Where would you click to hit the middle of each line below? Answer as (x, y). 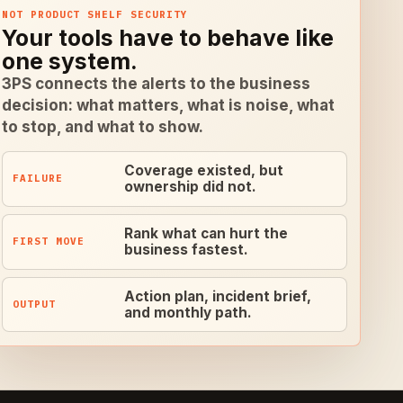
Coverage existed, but (204, 170)
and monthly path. (188, 312)
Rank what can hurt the (206, 233)
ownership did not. (191, 186)
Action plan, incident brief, (218, 296)
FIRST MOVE (49, 242)
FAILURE (38, 179)
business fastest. (187, 249)
